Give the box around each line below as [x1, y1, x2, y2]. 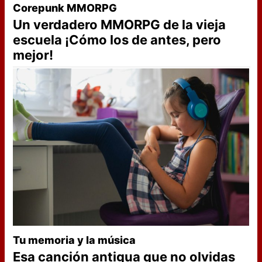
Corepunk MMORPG [13, 2, 117, 15]
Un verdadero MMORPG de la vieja [13, 17, 226, 33]
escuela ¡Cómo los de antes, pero [13, 32, 221, 48]
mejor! [13, 47, 53, 63]
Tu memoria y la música [13, 234, 136, 247]
